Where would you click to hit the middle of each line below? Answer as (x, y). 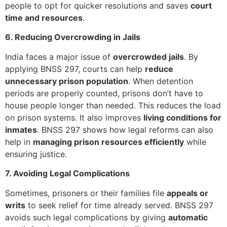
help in (19, 142)
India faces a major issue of (59, 56)
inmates (21, 129)
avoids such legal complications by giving (87, 217)
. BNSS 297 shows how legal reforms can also (125, 129)
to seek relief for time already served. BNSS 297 (119, 205)
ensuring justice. (36, 154)
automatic (188, 217)
